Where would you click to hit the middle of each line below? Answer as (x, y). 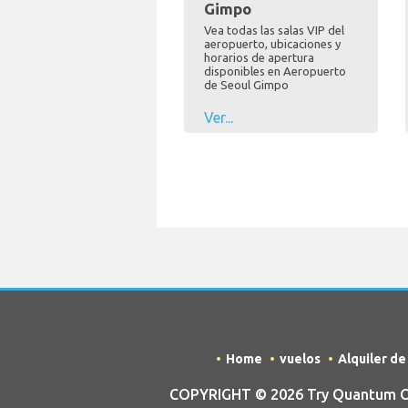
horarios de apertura (259, 58)
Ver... (219, 118)
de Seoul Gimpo (246, 85)
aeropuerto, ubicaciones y (272, 44)
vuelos (300, 359)
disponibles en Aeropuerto (275, 71)
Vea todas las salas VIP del (274, 31)
